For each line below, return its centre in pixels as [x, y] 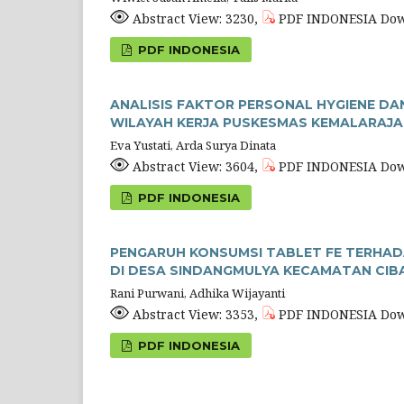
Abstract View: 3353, [195, 314]
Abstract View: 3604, [195, 166]
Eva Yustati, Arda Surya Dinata [193, 145]
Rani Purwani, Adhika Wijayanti [197, 293]
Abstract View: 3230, [195, 18]
